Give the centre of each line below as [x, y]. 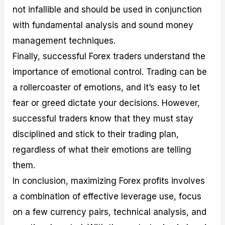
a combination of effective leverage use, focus [107, 197]
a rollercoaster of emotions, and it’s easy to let [106, 88]
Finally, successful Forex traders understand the [109, 57]
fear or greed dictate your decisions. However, [106, 103]
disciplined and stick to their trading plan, [96, 134]
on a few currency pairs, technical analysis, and [110, 212]
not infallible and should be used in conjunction [107, 10]
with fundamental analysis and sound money [103, 25]
